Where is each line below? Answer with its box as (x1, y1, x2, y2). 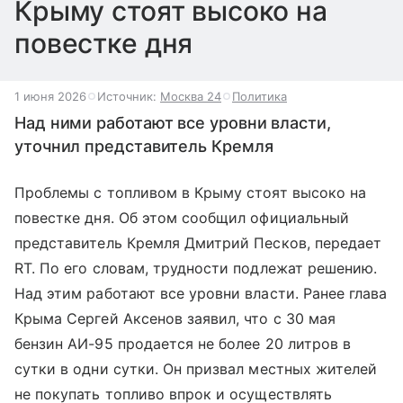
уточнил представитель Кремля (14, 137, 273, 156)
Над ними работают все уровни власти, (14, 113, 331, 132)
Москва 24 (160, 89, 221, 103)
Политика (232, 89, 287, 103)
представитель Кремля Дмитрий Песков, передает (14, 234, 382, 252)
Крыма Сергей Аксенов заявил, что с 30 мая (14, 309, 336, 327)
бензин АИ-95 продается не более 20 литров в (14, 335, 352, 353)
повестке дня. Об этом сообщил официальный (14, 209, 349, 227)
